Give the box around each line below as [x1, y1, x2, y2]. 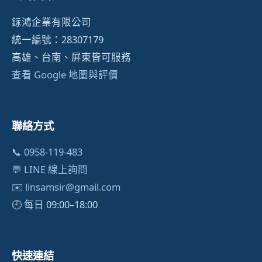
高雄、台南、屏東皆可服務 [12, 50, 131, 64]
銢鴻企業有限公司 [12, 15, 91, 29]
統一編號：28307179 [12, 32, 104, 46]
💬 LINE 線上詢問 [12, 163, 88, 177]
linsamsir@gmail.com [25, 180, 120, 194]
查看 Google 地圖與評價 [12, 67, 118, 81]
